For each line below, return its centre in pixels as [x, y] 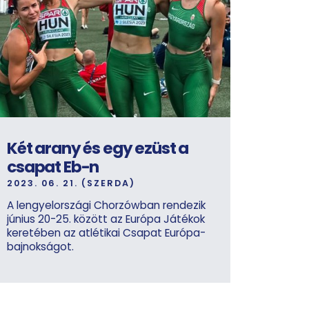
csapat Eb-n [53, 167]
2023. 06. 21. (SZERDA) [71, 183]
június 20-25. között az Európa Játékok [106, 219]
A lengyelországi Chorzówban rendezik [106, 206]
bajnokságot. [40, 247]
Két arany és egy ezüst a [98, 149]
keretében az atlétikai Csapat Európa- [106, 233]
